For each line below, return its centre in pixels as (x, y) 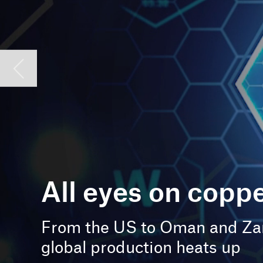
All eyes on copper (114, 60)
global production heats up (101, 100)
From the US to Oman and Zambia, (123, 86)
